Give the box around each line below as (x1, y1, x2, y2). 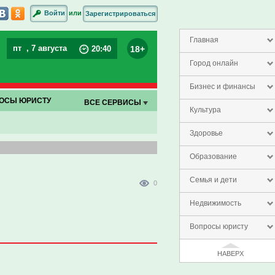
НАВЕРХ (217, 250, 244, 257)
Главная (190, 36, 219, 44)
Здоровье (190, 129, 223, 137)
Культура (190, 106, 221, 114)
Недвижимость (190, 199, 241, 207)
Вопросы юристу (190, 222, 248, 231)
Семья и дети (190, 176, 237, 184)
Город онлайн (190, 59, 238, 68)
